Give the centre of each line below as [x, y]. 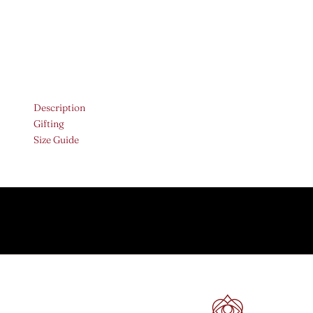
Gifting [49, 123]
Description [59, 107]
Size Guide [56, 139]
